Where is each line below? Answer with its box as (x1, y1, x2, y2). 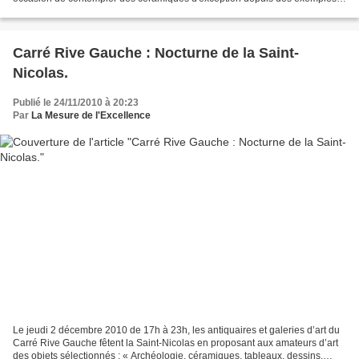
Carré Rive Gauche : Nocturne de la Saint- (13, 45, 299, 62)
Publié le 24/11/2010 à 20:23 (13, 97, 139, 109)
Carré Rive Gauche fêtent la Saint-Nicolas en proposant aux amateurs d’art (13, 337, 338, 349)
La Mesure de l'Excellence (31, 110, 151, 122)
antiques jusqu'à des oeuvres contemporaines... (13, 6, 220, 18)
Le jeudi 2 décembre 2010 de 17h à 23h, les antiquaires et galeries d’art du (13, 324, 340, 336)
